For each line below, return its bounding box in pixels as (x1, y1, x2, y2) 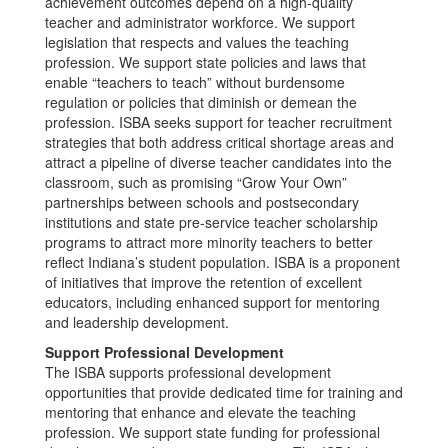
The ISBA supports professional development (45, 362, 331, 382)
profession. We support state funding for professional (45, 422, 380, 442)
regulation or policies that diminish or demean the (45, 92, 357, 112)
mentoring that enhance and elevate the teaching (45, 402, 356, 422)
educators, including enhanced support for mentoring (45, 292, 380, 312)
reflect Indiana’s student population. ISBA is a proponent (45, 252, 400, 272)
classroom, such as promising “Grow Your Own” (45, 172, 347, 192)
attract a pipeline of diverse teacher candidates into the (45, 152, 392, 172)
